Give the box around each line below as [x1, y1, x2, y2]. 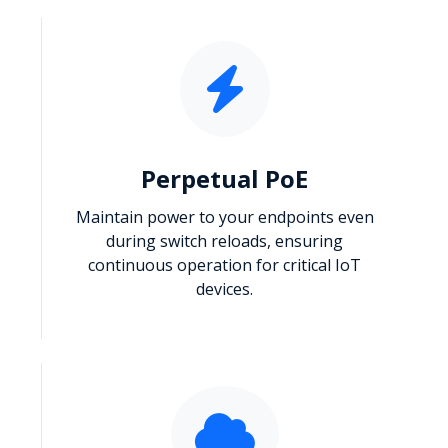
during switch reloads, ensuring [106, 229, 343, 252]
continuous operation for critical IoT [88, 253, 361, 276]
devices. [196, 277, 253, 300]
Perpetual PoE [141, 161, 308, 195]
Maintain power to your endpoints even [75, 205, 374, 228]
